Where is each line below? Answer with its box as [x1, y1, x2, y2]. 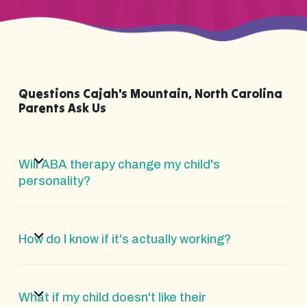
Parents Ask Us [18, 99, 106, 116]
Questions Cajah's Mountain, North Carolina [18, 85, 282, 101]
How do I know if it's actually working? [18, 232, 231, 246]
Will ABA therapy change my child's [18, 157, 220, 171]
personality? [18, 173, 90, 188]
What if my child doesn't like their [18, 290, 206, 304]
